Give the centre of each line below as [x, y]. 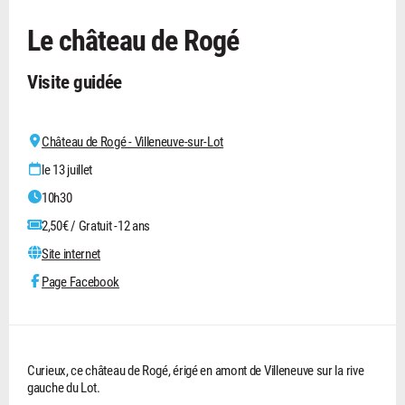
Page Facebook [81, 282]
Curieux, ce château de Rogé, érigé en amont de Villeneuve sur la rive [196, 370]
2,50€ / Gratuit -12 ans [96, 226]
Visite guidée [75, 82]
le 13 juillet [67, 170]
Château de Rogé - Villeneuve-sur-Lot [133, 141]
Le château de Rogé [133, 40]
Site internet [71, 254]
